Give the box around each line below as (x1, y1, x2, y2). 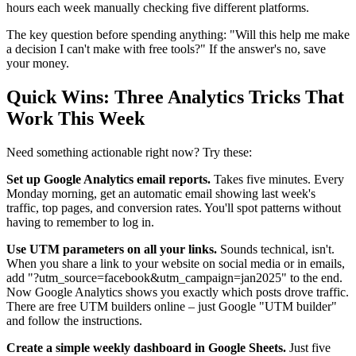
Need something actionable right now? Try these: (6, 145, 252, 159)
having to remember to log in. (6, 215, 154, 229)
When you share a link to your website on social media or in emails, (6, 256, 345, 270)
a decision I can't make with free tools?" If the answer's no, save (6, 41, 326, 56)
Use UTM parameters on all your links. (6, 242, 217, 256)
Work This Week (6, 107, 145, 129)
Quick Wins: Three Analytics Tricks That (6, 86, 344, 107)
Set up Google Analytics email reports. (6, 172, 211, 186)
